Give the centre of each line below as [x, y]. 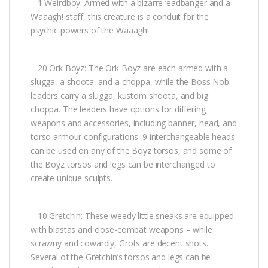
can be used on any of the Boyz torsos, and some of [131, 150]
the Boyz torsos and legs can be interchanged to [123, 164]
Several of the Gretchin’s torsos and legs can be [121, 257]
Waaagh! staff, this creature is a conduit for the [120, 16]
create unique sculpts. [71, 178]
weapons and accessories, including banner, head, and [134, 123]
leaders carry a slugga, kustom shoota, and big [119, 95]
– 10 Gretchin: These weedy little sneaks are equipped [132, 215]
